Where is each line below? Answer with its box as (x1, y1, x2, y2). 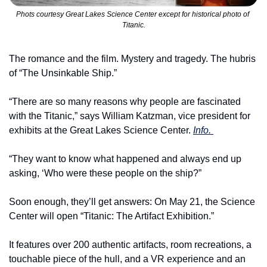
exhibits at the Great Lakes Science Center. (9, 125, 193, 136)
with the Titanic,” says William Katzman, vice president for (9, 111, 250, 122)
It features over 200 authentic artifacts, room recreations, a (9, 240, 252, 250)
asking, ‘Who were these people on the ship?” (9, 168, 201, 179)
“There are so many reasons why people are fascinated (9, 97, 241, 107)
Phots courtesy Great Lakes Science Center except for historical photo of (16, 10, 249, 19)
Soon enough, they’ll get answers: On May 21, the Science (9, 197, 255, 207)
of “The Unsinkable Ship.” (9, 68, 117, 79)
